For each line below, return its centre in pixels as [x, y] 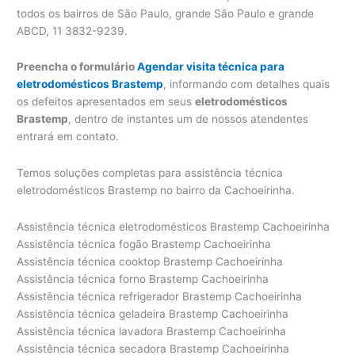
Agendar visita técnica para [211, 67]
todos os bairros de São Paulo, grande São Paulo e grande [166, 13]
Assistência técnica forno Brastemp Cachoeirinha [143, 279]
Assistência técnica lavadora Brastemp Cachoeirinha [152, 332]
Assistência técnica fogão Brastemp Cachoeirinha [144, 244]
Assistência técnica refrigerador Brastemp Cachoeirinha [160, 297]
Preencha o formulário [77, 67]
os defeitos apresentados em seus [106, 102]
